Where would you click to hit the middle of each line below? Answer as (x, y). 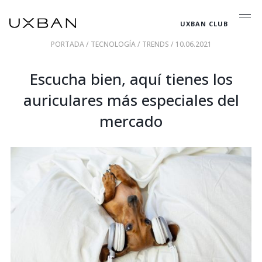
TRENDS (156, 44)
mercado (131, 121)
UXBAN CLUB (204, 23)
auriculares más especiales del (131, 100)
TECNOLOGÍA (114, 44)
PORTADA (68, 44)
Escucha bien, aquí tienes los (131, 79)
